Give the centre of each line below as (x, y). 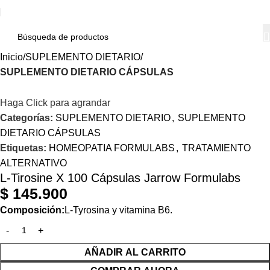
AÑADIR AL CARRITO (135, 253)
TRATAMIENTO (216, 148)
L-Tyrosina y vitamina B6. (118, 210)
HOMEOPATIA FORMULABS (112, 148)
